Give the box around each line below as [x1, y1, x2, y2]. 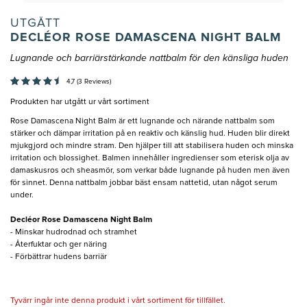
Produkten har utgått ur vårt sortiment [10, 98, 149, 107]
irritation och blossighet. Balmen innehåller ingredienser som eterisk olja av [10, 154, 289, 163]
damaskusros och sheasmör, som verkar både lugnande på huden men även [10, 167, 290, 175]
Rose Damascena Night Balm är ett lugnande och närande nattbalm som [10, 117, 275, 126]
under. [10, 191, 36, 200]
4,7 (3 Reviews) [66, 78, 111, 86]
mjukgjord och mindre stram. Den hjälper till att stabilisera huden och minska [10, 142, 293, 151]
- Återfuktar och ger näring [10, 241, 107, 249]
